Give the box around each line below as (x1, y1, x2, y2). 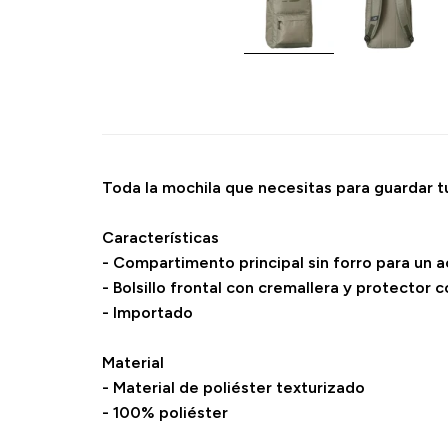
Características (102, 228, 219, 247)
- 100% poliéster (102, 403, 228, 422)
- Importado (102, 303, 193, 322)
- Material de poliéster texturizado (102, 378, 365, 397)
